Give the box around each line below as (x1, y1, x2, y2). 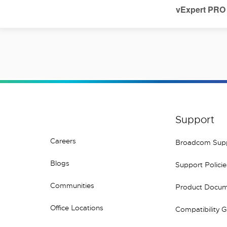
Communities (50, 181, 94, 190)
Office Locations (50, 203, 103, 212)
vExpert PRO (176, 4, 225, 15)
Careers (50, 136, 76, 145)
